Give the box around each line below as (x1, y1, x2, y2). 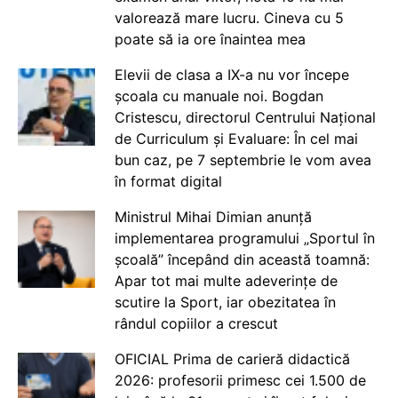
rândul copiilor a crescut (114, 314, 278, 332)
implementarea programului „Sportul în (114, 228, 375, 247)
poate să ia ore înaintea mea (114, 29, 306, 48)
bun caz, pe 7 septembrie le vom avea (114, 150, 371, 169)
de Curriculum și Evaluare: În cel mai (114, 129, 358, 147)
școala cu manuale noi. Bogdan (114, 86, 323, 105)
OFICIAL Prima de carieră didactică (114, 349, 350, 368)
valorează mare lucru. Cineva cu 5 (114, 8, 344, 27)
